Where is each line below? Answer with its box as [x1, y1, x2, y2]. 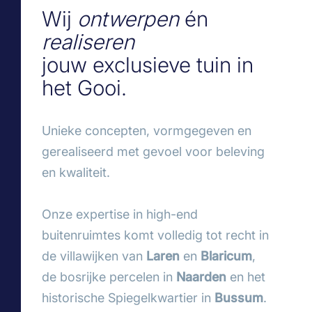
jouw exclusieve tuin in [42, 52, 253, 77]
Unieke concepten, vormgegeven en [42, 123, 251, 138]
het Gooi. [42, 75, 127, 100]
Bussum [214, 290, 263, 305]
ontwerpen [77, 6, 179, 31]
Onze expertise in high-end [42, 207, 198, 221]
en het [226, 270, 265, 284]
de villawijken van [42, 249, 146, 263]
